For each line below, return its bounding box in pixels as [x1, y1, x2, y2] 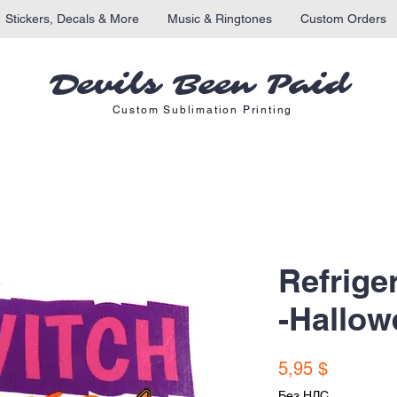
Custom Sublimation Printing [112, 104, 293, 117]
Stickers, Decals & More [5, 12, 139, 26]
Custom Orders [300, 12, 386, 26]
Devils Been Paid [48, 67, 349, 104]
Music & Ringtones [167, 12, 272, 26]
